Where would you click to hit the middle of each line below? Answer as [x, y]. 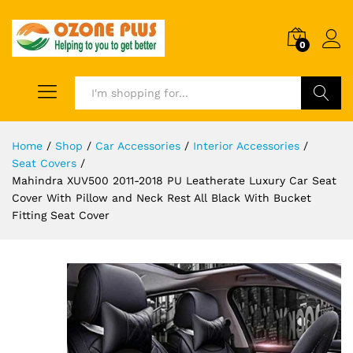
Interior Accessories [246, 145]
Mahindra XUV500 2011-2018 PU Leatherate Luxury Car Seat [174, 180]
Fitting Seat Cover [61, 215]
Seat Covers [44, 163]
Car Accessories [138, 145]
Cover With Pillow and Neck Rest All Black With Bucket [162, 197]
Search [321, 126]
